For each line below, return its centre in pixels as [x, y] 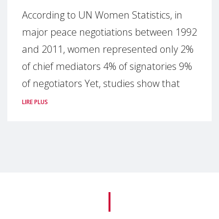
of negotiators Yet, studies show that [101, 83]
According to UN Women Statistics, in [102, 15]
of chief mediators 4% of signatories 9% [107, 66]
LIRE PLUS [35, 102]
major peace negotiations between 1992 [109, 32]
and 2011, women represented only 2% [108, 49]
